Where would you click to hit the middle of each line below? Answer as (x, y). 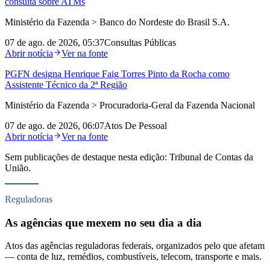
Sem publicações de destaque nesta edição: (87, 157)
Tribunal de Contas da (211, 157)
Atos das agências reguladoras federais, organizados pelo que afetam (135, 246)
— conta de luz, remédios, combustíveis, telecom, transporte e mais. (133, 257)
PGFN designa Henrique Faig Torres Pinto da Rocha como (117, 74)
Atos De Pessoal (136, 125)
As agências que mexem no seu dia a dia (103, 222)
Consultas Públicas (140, 42)
